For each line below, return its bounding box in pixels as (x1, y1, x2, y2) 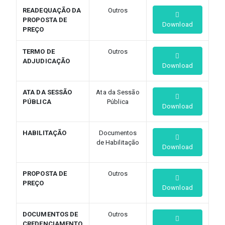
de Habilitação (96, 138, 140, 146)
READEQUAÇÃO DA (23, 6, 81, 14)
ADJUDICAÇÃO (23, 57, 70, 65)
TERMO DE (23, 47, 55, 55)
